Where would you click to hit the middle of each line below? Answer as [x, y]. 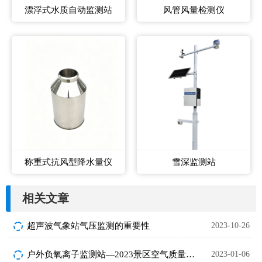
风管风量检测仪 [194, 10]
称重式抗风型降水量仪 [68, 162]
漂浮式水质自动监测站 [68, 10]
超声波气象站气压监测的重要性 [88, 226]
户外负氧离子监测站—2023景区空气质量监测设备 [190, 255]
